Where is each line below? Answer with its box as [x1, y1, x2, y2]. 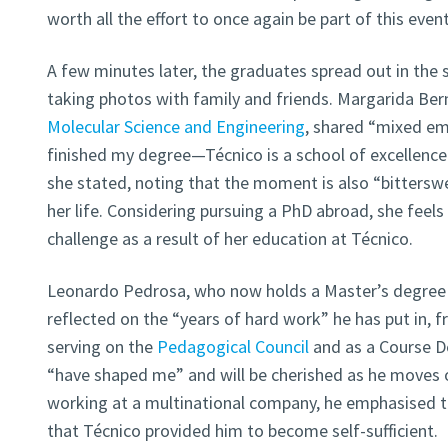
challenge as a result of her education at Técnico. [46, 227, 413, 251]
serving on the [46, 335, 157, 359]
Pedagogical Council [156, 335, 309, 359]
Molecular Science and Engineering [46, 115, 305, 139]
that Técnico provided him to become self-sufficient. [46, 419, 438, 443]
